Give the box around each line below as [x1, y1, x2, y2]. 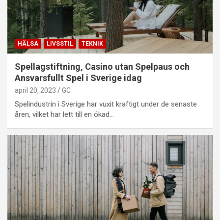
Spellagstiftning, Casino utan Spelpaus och [15, 61, 190, 72]
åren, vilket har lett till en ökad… [15, 110, 114, 119]
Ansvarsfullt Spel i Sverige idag [15, 72, 142, 83]
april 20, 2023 [15, 86, 56, 94]
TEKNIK [82, 40, 103, 47]
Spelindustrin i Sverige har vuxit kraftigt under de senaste [15, 99, 197, 109]
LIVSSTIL [47, 40, 73, 47]
